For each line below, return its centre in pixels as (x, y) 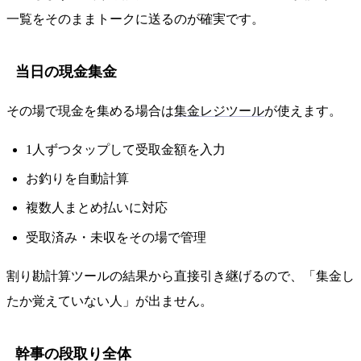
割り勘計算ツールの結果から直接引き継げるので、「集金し (180, 276)
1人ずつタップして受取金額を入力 (126, 149)
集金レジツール (219, 110)
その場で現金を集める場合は (90, 110)
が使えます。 (303, 110)
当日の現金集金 (66, 72)
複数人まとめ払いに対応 (97, 208)
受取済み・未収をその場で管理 (116, 237)
